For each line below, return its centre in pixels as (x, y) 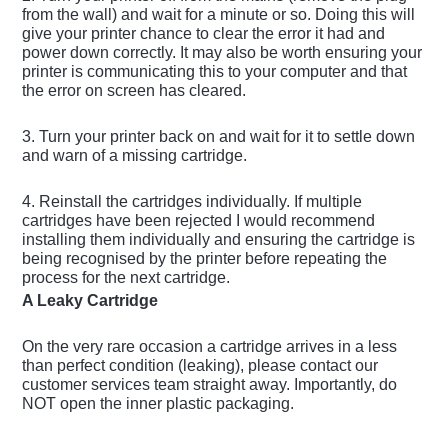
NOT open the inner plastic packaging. (158, 404)
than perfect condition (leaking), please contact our (200, 366)
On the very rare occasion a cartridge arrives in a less (210, 347)
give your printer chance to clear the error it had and (204, 34)
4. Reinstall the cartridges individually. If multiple (192, 202)
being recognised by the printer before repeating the (205, 259)
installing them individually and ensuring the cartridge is (219, 240)
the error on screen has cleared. (134, 91)
